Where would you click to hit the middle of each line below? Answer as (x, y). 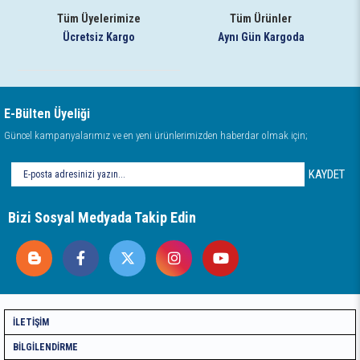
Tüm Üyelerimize (99, 18)
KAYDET (327, 174)
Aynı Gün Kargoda (261, 37)
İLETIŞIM (31, 322)
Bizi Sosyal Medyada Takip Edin (102, 217)
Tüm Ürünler (261, 18)
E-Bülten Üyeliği (47, 113)
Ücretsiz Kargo (99, 37)
